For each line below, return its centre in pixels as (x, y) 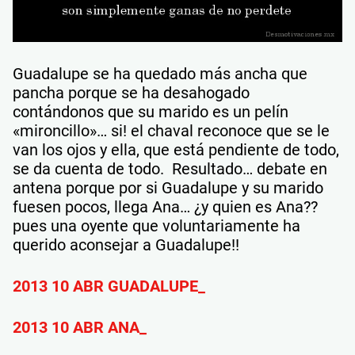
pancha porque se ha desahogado (131, 93)
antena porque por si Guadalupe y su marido (168, 188)
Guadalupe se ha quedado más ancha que (160, 74)
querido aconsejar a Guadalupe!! (126, 245)
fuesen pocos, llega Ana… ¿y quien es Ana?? (165, 207)
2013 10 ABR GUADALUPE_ (109, 286)
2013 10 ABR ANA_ (80, 328)
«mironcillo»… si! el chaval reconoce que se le (171, 131)
